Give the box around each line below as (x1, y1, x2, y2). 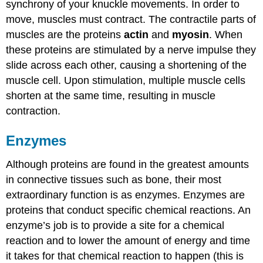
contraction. (6, 104, 61, 117)
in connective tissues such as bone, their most (6, 173, 222, 186)
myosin (172, 28, 210, 41)
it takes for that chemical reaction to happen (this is (6, 249, 244, 262)
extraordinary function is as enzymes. (6, 188, 184, 201)
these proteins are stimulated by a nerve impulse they (6, 43, 257, 56)
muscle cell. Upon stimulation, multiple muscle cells (6, 74, 246, 86)
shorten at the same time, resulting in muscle (6, 89, 216, 102)
